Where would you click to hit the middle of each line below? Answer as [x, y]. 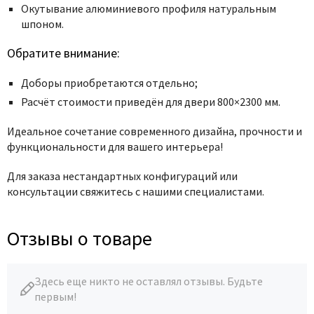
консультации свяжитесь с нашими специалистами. [136, 192]
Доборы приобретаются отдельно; [110, 83]
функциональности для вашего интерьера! [117, 147]
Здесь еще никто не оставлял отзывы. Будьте [149, 281]
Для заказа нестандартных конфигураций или [122, 176]
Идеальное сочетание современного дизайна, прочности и [155, 131]
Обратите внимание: [63, 53]
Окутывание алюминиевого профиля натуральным [149, 9]
